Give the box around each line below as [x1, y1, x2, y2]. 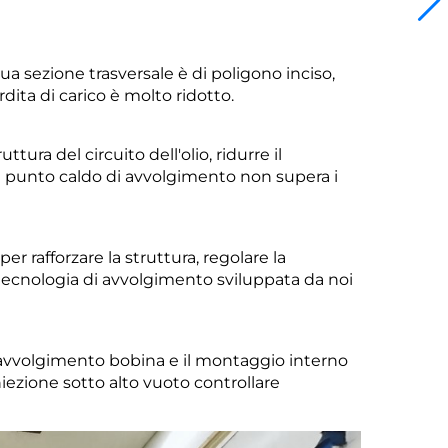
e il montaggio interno [169, 350, 348, 370]
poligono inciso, [211, 63, 335, 83]
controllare [194, 372, 280, 392]
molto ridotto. [124, 85, 234, 105]
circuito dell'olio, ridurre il [85, 144, 282, 164]
